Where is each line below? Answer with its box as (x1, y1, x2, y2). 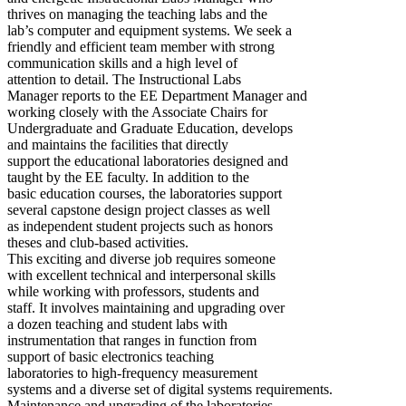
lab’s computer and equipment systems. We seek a (7, 22, 292, 38)
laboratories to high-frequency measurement (7, 364, 257, 381)
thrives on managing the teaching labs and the (7, 5, 267, 22)
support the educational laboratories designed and (7, 152, 288, 169)
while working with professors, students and (7, 283, 259, 299)
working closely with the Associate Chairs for (7, 103, 267, 120)
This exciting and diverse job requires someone (7, 250, 275, 266)
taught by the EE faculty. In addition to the (7, 169, 249, 185)
